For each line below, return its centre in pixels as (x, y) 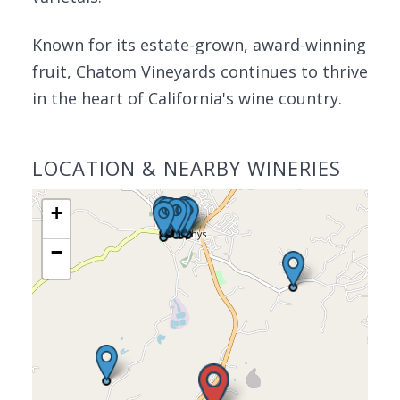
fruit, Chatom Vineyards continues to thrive (200, 71)
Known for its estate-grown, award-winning (199, 45)
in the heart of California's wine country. (187, 98)
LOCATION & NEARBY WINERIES (187, 168)
